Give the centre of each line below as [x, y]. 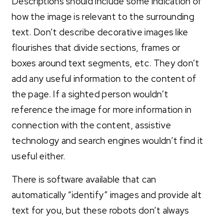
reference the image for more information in [102, 109]
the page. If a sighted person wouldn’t [90, 94]
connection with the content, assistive [92, 125]
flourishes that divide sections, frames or [96, 47]
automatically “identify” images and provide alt [107, 195]
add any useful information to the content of [104, 78]
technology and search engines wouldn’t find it [108, 140]
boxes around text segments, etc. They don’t [106, 63]
